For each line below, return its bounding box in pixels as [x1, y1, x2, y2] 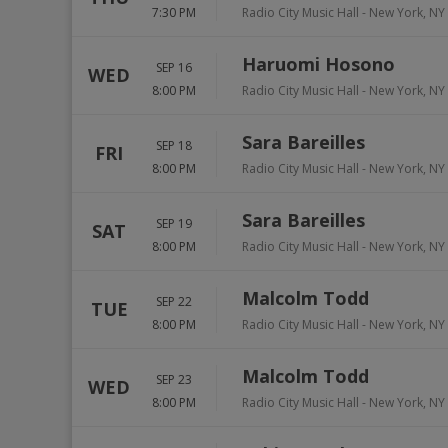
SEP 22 [155, 292, 192, 310]
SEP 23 [155, 370, 192, 388]
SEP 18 [155, 136, 192, 154]
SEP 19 [155, 214, 192, 232]
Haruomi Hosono [242, 52, 395, 76]
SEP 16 [155, 58, 192, 76]
